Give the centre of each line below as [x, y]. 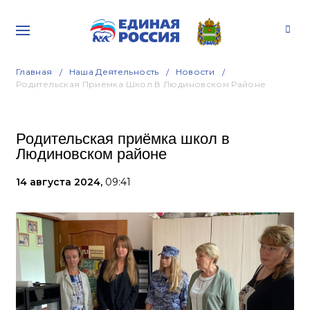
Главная [34, 72]
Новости [195, 72]
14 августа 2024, [61, 182]
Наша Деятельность [114, 72]
